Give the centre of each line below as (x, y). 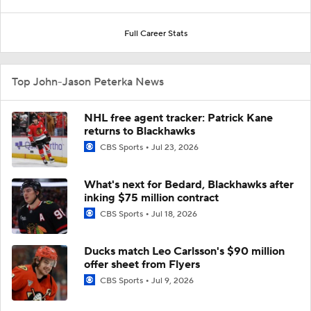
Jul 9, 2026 (173, 280)
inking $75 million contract (151, 197)
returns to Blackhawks (140, 131)
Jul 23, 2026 (175, 147)
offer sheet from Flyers (142, 264)
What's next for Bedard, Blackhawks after (189, 184)
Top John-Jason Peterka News (88, 82)
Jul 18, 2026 (174, 214)
